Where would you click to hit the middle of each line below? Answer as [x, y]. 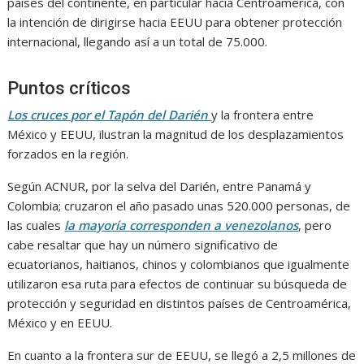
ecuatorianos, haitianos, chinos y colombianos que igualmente [179, 264]
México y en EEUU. [60, 323]
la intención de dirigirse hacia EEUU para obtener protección [175, 22]
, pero [315, 225]
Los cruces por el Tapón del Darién [110, 115]
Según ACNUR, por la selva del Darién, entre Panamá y [160, 186]
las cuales [36, 225]
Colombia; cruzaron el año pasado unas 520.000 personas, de [179, 206]
